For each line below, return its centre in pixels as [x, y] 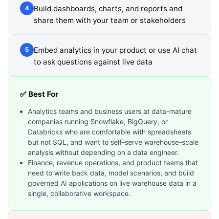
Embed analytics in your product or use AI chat [115, 50]
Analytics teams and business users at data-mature [110, 111]
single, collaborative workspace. [79, 193]
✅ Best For [39, 94]
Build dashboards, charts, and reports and [108, 8]
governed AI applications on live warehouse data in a [112, 183]
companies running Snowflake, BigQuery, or [98, 121]
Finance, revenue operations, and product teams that [113, 162]
